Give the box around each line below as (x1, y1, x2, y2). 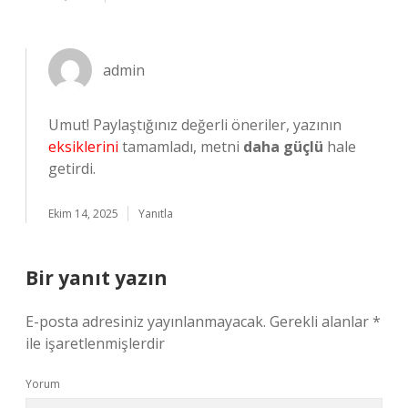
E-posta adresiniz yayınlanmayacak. (25, 311, 266, 331)
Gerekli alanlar (270, 311, 372, 331)
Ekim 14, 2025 (48, 206, 118, 221)
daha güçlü (243, 137, 323, 157)
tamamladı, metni (118, 137, 243, 157)
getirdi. (48, 158, 96, 178)
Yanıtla (138, 206, 173, 221)
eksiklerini (48, 137, 118, 157)
